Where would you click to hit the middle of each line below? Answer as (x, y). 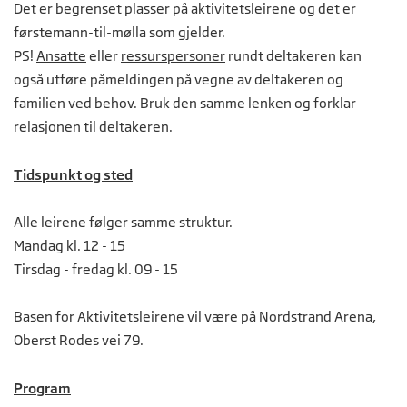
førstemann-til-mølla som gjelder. (119, 33)
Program (42, 388)
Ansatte (61, 56)
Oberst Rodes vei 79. (79, 341)
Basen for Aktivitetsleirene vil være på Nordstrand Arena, (195, 317)
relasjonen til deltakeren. (93, 127)
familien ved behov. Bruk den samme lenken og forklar (185, 104)
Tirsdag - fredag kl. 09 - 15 (96, 270)
